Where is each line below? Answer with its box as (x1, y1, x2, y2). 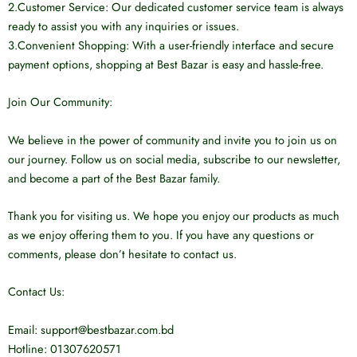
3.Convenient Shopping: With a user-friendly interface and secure (8, 37, 334, 54)
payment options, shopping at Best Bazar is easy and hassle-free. (8, 56, 324, 73)
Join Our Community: (8, 93, 112, 111)
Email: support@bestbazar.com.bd (8, 320, 174, 338)
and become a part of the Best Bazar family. (8, 169, 220, 186)
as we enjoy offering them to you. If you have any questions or (8, 226, 314, 244)
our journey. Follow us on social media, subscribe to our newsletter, (8, 150, 340, 167)
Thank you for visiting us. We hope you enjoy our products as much (8, 207, 339, 225)
